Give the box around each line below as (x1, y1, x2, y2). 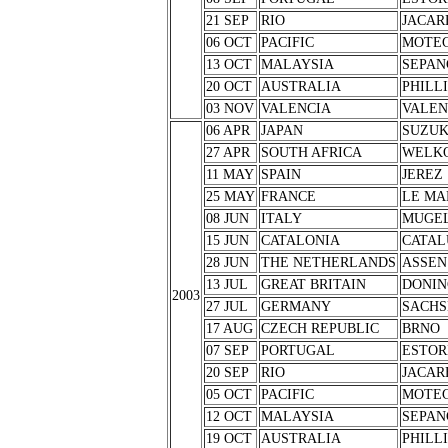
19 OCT (205, 431, 252, 446)
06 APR (205, 123, 250, 138)
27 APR (205, 145, 250, 160)
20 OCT (205, 79, 252, 94)
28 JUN (205, 255, 249, 270)
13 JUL (205, 277, 248, 292)
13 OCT (205, 57, 252, 72)
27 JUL (205, 299, 248, 314)
